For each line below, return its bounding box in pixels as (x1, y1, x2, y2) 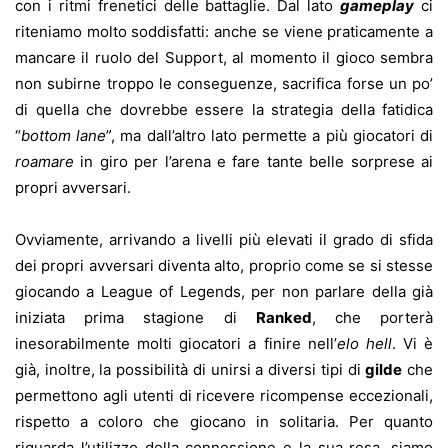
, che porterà (311, 308, 434, 328)
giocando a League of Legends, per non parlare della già (15, 282, 433, 302)
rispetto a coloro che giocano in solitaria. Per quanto (15, 412, 433, 432)
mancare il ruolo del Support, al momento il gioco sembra (15, 48, 433, 68)
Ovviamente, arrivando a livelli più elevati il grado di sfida (15, 230, 433, 250)
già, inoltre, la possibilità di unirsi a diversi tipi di (15, 360, 366, 380)
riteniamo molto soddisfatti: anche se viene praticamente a (15, 22, 433, 42)
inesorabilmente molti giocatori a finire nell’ (15, 334, 337, 354)
